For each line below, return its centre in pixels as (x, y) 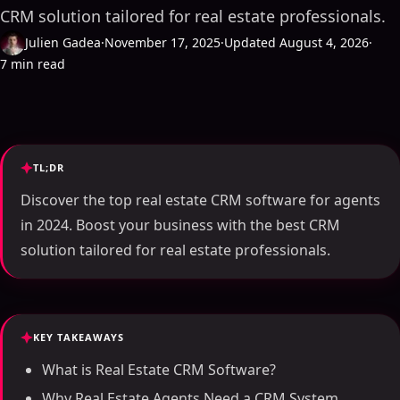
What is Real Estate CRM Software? (159, 370)
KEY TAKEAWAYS (79, 337)
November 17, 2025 (162, 42)
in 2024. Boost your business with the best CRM (180, 225)
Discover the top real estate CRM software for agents (200, 200)
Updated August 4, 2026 (296, 42)
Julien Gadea (63, 42)
